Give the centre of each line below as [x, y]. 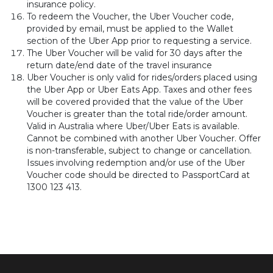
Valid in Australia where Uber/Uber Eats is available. [133, 126]
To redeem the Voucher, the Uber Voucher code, [130, 16]
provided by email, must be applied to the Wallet [130, 29]
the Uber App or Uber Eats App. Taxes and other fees [139, 90]
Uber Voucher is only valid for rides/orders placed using [142, 77]
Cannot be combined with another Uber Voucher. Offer [144, 138]
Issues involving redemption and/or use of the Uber [136, 163]
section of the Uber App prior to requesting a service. [139, 41]
